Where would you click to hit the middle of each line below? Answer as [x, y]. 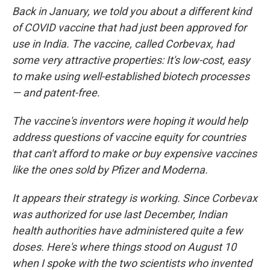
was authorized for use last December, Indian [120, 214]
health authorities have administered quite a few [127, 231]
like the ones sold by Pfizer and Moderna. [110, 170]
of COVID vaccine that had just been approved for [129, 27]
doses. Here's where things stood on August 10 [124, 247]
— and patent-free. [56, 93]
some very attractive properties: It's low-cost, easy [131, 60]
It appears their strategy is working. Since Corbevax [135, 198]
